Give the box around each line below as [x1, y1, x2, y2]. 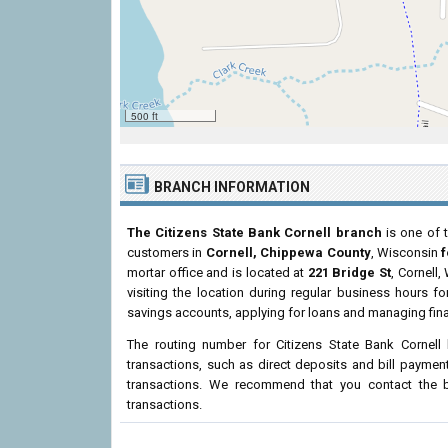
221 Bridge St [307, 265, 392, 280]
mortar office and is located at [127, 265, 308, 280]
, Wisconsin [370, 245, 442, 260]
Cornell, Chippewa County [205, 245, 371, 260]
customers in [127, 245, 206, 260]
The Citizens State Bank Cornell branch [127, 225, 382, 240]
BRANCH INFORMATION [154, 179, 310, 195]
